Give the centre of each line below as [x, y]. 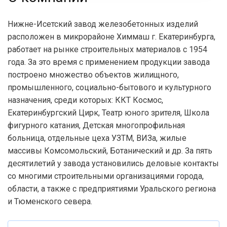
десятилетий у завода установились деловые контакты [113, 163]
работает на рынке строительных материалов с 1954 [107, 49]
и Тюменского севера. [50, 201]
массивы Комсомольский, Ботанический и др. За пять [110, 151]
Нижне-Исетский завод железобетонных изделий [103, 24]
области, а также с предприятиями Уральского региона [112, 189]
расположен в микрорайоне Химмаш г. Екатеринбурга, [111, 37]
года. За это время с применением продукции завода [109, 62]
